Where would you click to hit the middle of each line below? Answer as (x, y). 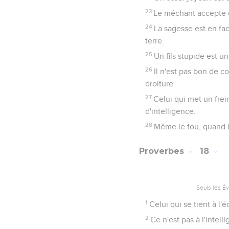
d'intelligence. (170, 111)
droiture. (160, 84)
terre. (155, 41)
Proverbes (163, 151)
